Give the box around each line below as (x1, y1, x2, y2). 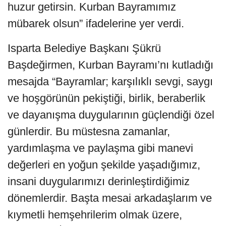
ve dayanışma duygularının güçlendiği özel (8, 108, 214, 121)
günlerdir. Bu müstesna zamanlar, (8, 125, 170, 138)
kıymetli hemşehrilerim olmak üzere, (8, 208, 182, 221)
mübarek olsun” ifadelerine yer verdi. (8, 17, 184, 30)
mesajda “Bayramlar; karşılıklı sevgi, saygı (8, 75, 213, 88)
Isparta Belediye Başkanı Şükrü (8, 41, 161, 54)
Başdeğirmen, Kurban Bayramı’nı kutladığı (8, 58, 213, 71)
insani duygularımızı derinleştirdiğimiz (8, 175, 190, 188)
